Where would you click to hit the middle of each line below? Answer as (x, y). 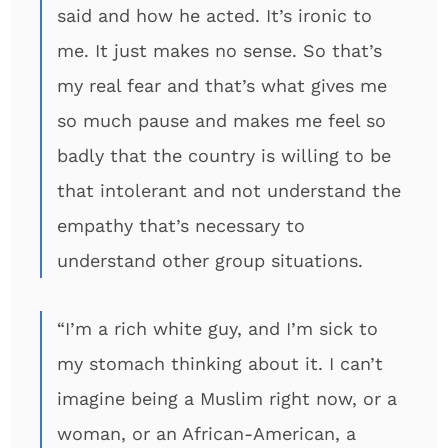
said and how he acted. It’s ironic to (214, 15)
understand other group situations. (210, 260)
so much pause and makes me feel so (221, 120)
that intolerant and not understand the (229, 190)
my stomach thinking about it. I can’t (220, 363)
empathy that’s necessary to (181, 225)
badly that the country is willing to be (224, 155)
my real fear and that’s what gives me (222, 85)
